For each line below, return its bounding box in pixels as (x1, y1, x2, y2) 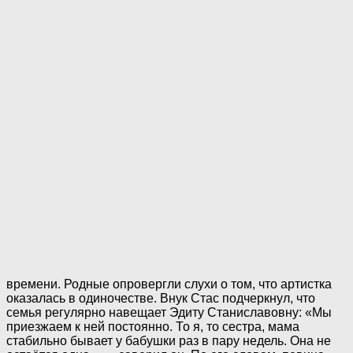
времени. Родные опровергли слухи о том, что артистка (6, 277, 332, 292)
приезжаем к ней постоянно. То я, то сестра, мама (6, 320, 299, 334)
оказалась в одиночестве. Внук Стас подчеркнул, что (6, 292, 315, 306)
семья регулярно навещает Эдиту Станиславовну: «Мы (6, 306, 332, 320)
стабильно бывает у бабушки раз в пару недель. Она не (6, 334, 331, 348)
